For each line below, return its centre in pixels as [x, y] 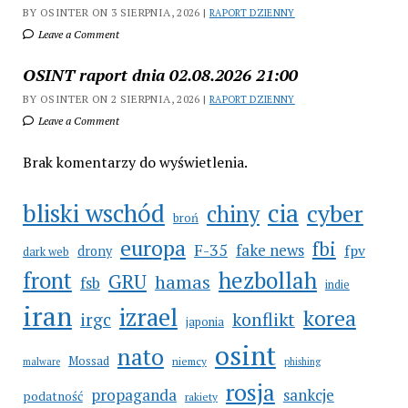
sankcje [308, 395]
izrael [148, 317]
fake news [270, 250]
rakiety [201, 397]
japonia [204, 321]
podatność [52, 396]
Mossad [88, 361]
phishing [302, 362]
